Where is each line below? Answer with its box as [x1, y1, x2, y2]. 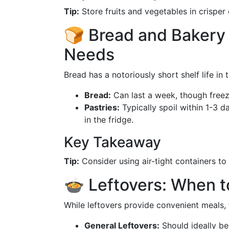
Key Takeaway [64, 133, 161, 151]
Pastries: [84, 102, 120, 112]
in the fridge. [84, 114, 133, 125]
